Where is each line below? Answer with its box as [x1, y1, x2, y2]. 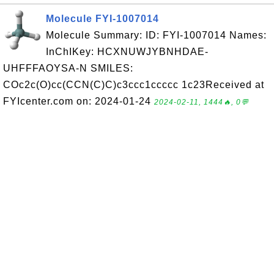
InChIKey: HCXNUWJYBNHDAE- [46, 46, 209, 57]
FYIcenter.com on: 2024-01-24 [3, 96, 154, 106]
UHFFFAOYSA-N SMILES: [3, 63, 133, 73]
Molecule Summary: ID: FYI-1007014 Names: [46, 30, 267, 40]
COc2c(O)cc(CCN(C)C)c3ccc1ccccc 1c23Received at [3, 80, 264, 90]
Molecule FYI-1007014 [46, 13, 159, 24]
